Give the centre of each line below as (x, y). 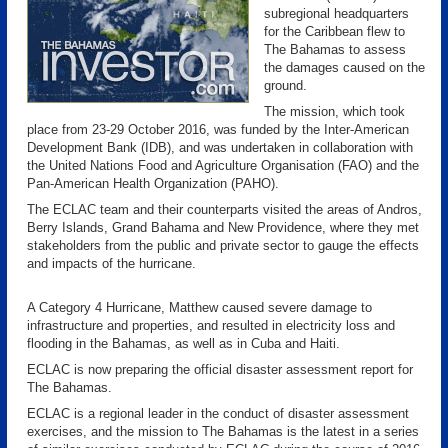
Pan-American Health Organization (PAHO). (153, 183)
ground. (285, 85)
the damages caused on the (344, 67)
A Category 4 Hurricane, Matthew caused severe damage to (199, 307)
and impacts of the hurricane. (111, 263)
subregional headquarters (336, 13)
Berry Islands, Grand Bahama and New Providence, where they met (223, 227)
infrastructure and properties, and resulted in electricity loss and (211, 325)
